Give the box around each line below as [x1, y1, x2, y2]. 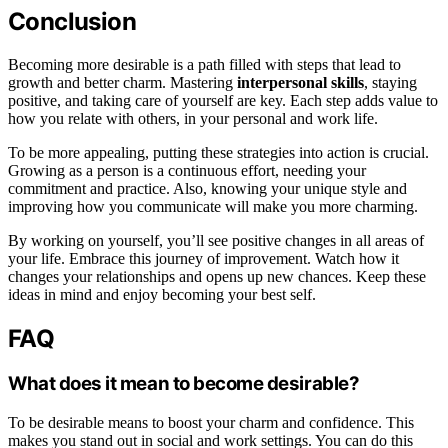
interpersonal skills [237, 73, 364, 91]
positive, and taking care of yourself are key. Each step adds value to [8, 91, 438, 109]
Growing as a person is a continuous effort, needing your [8, 161, 366, 179]
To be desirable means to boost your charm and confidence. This [8, 414, 414, 432]
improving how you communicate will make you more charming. [8, 197, 418, 215]
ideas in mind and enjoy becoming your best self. [8, 285, 316, 303]
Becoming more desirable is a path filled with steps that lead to [8, 55, 401, 73]
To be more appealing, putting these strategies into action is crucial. [8, 143, 429, 161]
